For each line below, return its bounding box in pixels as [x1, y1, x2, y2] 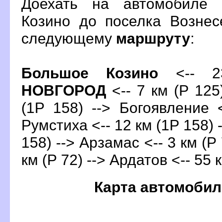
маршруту [116, 29, 190, 47]
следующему [21, 29, 116, 47]
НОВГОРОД [21, 81, 106, 99]
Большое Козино [21, 64, 159, 81]
